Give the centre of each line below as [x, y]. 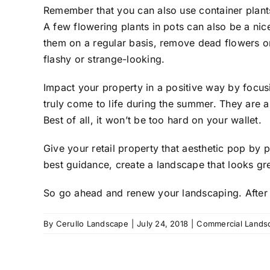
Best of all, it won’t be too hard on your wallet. [152, 120]
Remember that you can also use [121, 10]
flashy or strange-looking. [104, 59]
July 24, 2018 [163, 223]
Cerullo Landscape [92, 223]
